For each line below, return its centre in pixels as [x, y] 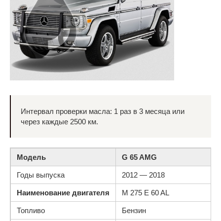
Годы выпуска [41, 175]
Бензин [134, 210]
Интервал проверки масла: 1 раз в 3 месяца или [103, 111]
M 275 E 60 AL [146, 193]
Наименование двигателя [63, 193]
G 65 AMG [139, 157]
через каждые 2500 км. [59, 122]
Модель [31, 157]
